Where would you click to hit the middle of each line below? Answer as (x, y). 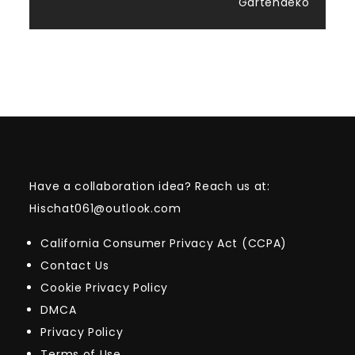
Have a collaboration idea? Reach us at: (150, 186)
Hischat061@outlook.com (105, 208)
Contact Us (75, 265)
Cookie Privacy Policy (105, 288)
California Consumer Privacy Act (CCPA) (164, 243)
